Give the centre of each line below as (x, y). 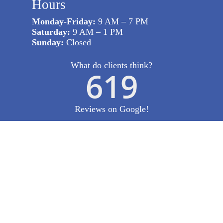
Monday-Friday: (64, 21)
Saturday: (51, 32)
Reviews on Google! (111, 109)
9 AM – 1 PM (97, 32)
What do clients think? (111, 65)
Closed (79, 42)
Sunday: (49, 42)
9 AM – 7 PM (122, 21)
